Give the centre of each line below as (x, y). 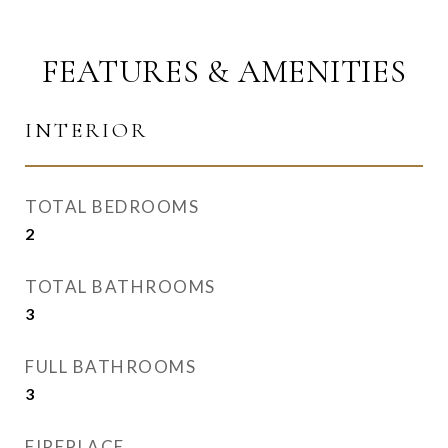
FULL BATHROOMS (110, 366)
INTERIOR (86, 130)
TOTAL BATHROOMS (120, 286)
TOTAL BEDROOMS (112, 206)
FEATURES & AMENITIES (224, 71)
